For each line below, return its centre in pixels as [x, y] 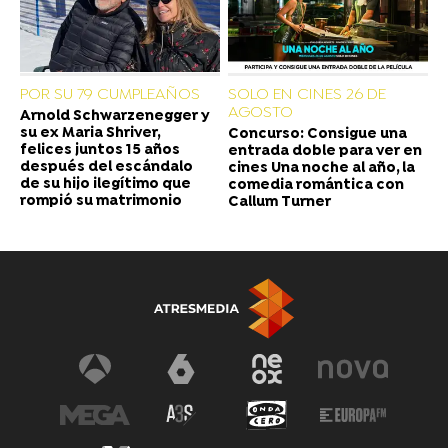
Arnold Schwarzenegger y [115, 116]
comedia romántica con [316, 185]
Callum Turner [279, 202]
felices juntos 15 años [100, 150]
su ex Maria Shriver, [90, 133]
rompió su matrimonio [101, 201]
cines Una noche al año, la [321, 168]
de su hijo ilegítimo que [105, 184]
